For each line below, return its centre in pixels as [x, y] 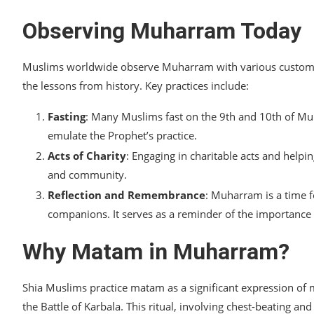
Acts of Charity [87, 156]
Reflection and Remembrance [127, 195]
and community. [87, 175]
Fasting [67, 117]
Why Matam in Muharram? [156, 252]
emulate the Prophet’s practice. [122, 136]
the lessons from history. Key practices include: [136, 86]
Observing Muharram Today [162, 31]
